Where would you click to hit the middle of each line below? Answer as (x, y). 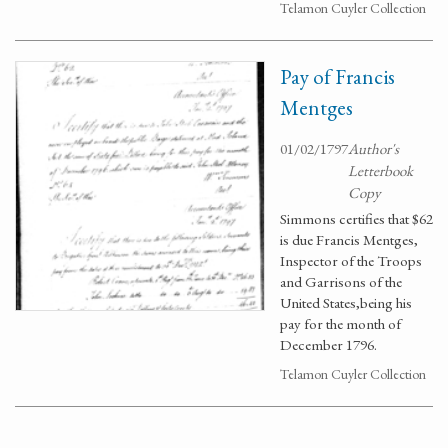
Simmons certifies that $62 (356, 218)
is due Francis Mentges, (349, 239)
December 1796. (328, 344)
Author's (373, 148)
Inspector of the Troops (351, 260)
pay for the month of (340, 323)
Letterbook (380, 170)
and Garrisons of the (341, 281)
